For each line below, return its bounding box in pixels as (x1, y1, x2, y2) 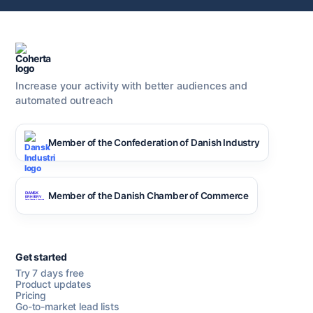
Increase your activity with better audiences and (15, 80, 248, 92)
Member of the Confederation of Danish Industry (48, 136, 260, 148)
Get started (15, 251, 67, 263)
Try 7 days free (15, 267, 84, 279)
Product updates (15, 278, 92, 290)
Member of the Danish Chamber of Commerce (48, 189, 249, 201)
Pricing (15, 289, 47, 301)
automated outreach (15, 94, 113, 107)
